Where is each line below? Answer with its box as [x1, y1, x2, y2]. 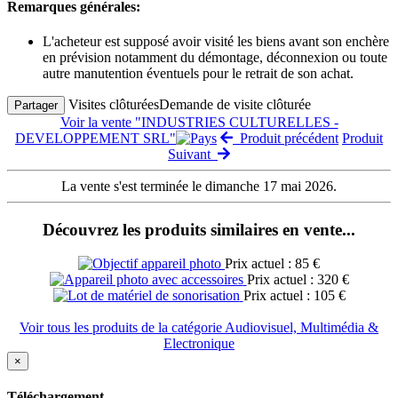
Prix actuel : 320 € [246, 272, 349, 288]
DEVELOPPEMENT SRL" [15, 130, 176, 146]
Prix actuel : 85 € [225, 256, 320, 272]
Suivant [168, 146, 218, 162]
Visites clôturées [68, 96, 159, 112]
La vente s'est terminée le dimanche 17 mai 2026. [61, 178, 337, 194]
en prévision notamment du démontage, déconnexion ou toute [43, 49, 387, 65]
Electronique [163, 336, 235, 352]
